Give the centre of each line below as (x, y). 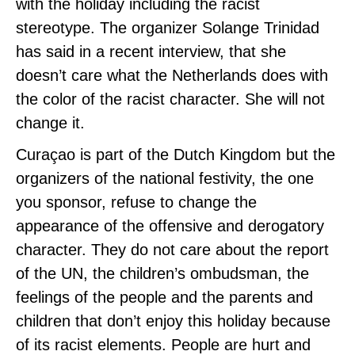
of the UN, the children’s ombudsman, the (162, 274)
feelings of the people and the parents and (164, 298)
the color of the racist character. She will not (170, 99)
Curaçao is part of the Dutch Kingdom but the (176, 155)
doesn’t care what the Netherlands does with (172, 76)
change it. (55, 123)
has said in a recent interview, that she (151, 52)
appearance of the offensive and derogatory (170, 226)
